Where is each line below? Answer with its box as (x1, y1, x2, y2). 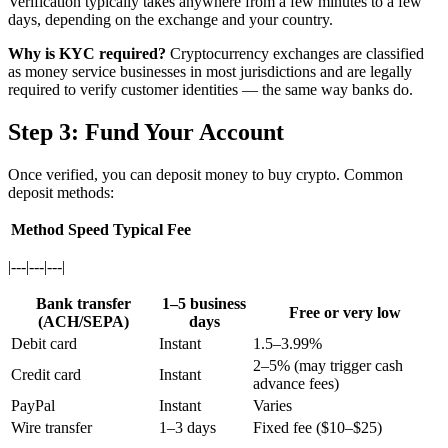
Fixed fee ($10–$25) (253, 419, 382, 437)
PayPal (11, 397, 55, 415)
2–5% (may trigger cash (253, 357, 403, 375)
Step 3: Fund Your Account (8, 119, 284, 146)
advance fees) (253, 375, 339, 393)
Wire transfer (11, 419, 92, 437)
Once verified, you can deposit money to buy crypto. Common (8, 166, 403, 184)
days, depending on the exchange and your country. (8, 11, 333, 29)
